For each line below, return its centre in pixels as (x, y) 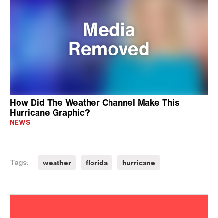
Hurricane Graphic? (50, 112)
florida (97, 163)
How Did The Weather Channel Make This (95, 102)
